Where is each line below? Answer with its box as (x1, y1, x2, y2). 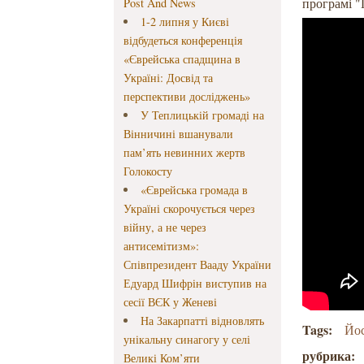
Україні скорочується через (123, 201, 256, 217)
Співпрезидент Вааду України (123, 257, 272, 273)
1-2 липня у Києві (140, 14, 229, 30)
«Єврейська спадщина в (123, 51, 241, 67)
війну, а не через (123, 219, 207, 236)
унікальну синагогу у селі (123, 331, 251, 348)
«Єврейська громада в (140, 182, 248, 198)
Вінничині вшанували (123, 126, 234, 142)
